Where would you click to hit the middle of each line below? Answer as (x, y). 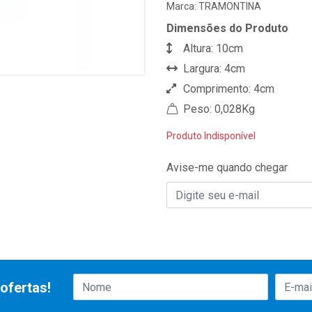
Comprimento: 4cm (227, 89)
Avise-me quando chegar (227, 167)
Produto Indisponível (211, 136)
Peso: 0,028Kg (218, 109)
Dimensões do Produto (227, 28)
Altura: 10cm (212, 48)
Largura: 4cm (213, 69)
